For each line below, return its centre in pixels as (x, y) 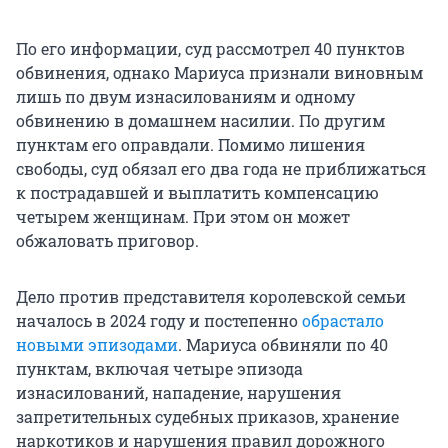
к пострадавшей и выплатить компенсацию (197, 193)
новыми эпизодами (97, 345)
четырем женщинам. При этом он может (183, 217)
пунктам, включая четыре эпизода (159, 369)
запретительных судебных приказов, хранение (207, 417)
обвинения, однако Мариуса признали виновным (219, 73)
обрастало (343, 321)
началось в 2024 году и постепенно (159, 321)
